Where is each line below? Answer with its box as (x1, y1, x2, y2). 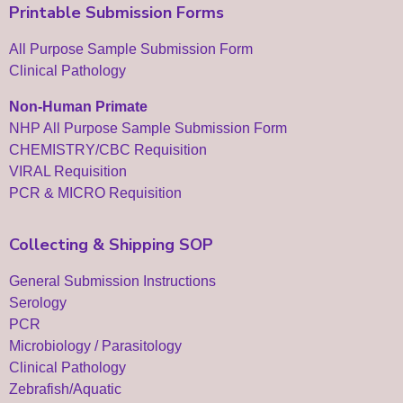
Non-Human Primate (9, 99, 148, 114)
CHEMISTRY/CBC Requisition (9, 142, 207, 157)
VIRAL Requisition (9, 164, 127, 179)
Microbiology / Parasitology (9, 338, 182, 354)
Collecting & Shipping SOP (9, 234, 213, 255)
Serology (9, 295, 67, 310)
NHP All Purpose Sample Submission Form (9, 121, 287, 136)
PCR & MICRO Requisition (9, 185, 182, 201)
